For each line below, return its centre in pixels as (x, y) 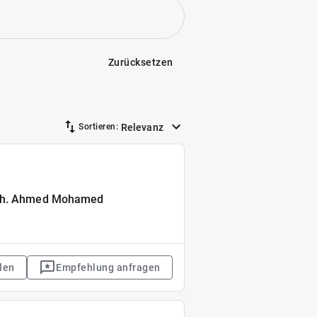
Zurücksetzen (140, 62)
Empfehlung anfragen (108, 267)
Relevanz (142, 127)
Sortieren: (99, 127)
